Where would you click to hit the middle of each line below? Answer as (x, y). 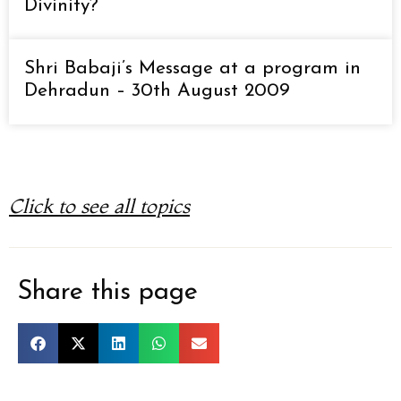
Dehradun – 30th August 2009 (157, 90)
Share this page (108, 292)
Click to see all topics (99, 205)
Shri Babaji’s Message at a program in (192, 68)
